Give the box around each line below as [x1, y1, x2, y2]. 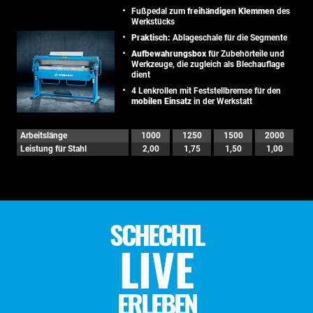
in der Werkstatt [191, 96, 252, 106]
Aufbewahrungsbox [131, 48, 206, 59]
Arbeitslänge [20, 130, 67, 140]
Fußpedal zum [131, 6, 187, 16]
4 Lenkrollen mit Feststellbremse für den [131, 85, 281, 96]
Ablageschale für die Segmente [170, 32, 287, 43]
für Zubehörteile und [206, 48, 284, 59]
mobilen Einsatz [131, 96, 191, 106]
